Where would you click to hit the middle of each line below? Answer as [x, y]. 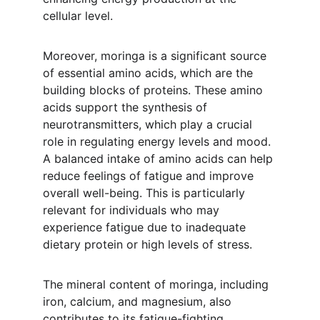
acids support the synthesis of [127, 107]
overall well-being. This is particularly [146, 193]
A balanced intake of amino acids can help [160, 159]
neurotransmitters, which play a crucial [149, 124]
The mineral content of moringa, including [157, 284]
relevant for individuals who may [133, 210]
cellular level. [78, 16]
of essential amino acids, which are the [150, 73]
